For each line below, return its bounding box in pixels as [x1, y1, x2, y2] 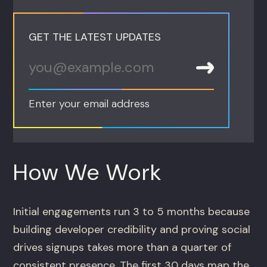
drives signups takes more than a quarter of [13, 240, 232, 255]
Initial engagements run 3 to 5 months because [13, 204, 250, 219]
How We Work [13, 157, 163, 188]
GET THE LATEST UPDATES [29, 30, 162, 45]
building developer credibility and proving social [13, 222, 251, 237]
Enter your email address [29, 97, 150, 111]
